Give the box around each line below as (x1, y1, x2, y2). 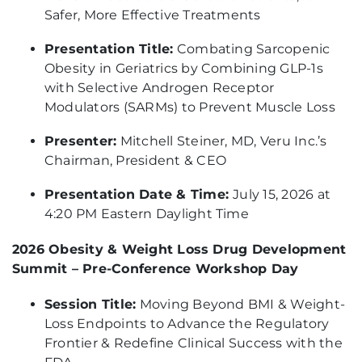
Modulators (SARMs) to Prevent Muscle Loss (44, 99, 335, 115)
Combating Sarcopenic (173, 41, 330, 57)
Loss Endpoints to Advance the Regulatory (44, 316, 330, 331)
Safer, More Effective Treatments (44, 7, 261, 23)
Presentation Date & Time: (44, 187, 234, 202)
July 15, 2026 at (233, 187, 331, 202)
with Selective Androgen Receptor (44, 80, 275, 95)
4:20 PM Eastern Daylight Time (44, 206, 249, 221)
